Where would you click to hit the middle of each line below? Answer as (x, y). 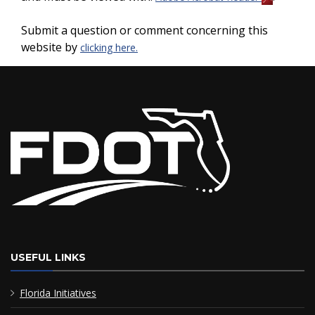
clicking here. (109, 48)
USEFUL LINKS (48, 257)
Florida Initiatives (58, 292)
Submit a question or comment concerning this (144, 31)
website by (51, 47)
